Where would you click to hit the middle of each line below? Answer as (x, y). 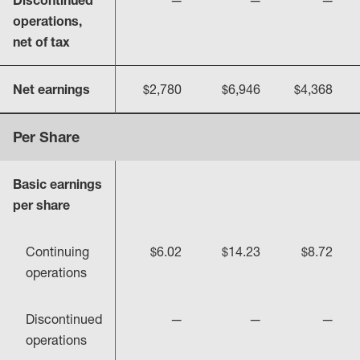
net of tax (41, 42)
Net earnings (51, 89)
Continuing (57, 252)
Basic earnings (57, 184)
